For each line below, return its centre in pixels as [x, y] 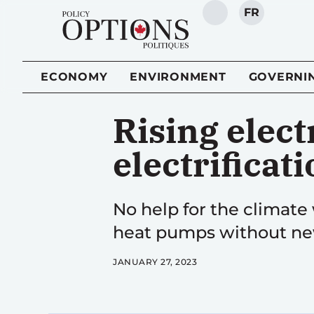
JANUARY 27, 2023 [155, 262]
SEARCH [240, 20]
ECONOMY [74, 77]
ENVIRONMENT [178, 77]
